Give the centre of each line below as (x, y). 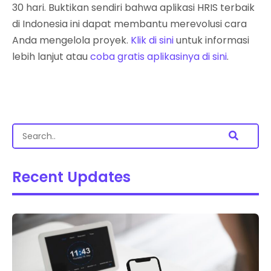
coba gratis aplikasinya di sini (158, 56)
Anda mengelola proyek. (71, 40)
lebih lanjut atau (51, 56)
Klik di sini (152, 40)
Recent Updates (71, 177)
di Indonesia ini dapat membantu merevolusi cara (129, 24)
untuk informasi (211, 40)
